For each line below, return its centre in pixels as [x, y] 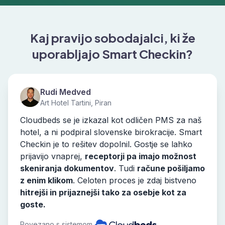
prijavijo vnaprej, [51, 156]
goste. [33, 205]
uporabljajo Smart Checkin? [113, 54]
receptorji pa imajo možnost [141, 156]
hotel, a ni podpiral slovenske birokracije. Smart [111, 132]
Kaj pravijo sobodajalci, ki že [113, 38]
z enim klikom [46, 181]
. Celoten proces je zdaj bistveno [135, 181]
